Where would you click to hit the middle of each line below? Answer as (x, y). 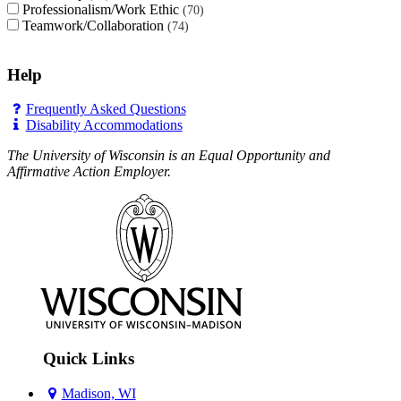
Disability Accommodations (104, 125)
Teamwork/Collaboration (95, 25)
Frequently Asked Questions (106, 109)
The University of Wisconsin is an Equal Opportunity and (169, 156)
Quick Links (89, 358)
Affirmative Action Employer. (89, 172)
